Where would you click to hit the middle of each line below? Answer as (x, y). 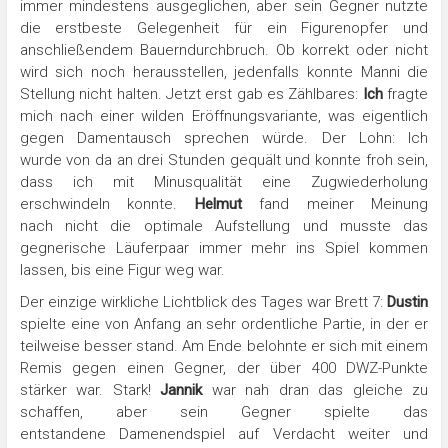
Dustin (408, 301)
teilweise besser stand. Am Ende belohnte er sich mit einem (224, 345)
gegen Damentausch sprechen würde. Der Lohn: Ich (224, 137)
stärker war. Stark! (90, 389)
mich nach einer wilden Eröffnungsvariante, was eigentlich (224, 115)
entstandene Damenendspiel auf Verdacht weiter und (224, 433)
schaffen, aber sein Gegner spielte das (224, 411)
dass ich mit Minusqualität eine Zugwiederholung (224, 181)
